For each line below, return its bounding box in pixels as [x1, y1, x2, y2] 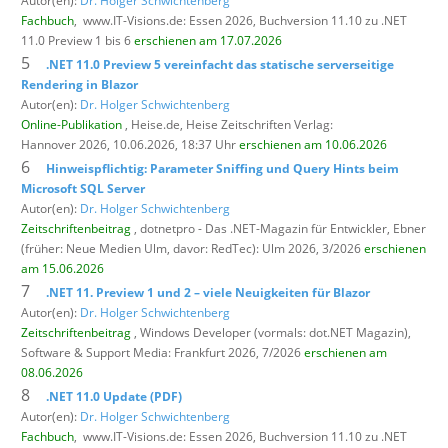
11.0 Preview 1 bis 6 [21, 31, 134, 49]
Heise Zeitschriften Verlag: [186, 115, 333, 133]
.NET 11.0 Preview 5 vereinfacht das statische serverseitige [46, 55, 394, 73]
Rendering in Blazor [21, 75, 138, 93]
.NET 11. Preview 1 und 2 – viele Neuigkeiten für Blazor [46, 283, 370, 301]
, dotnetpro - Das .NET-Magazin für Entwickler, [131, 219, 393, 237]
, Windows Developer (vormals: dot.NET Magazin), [131, 323, 411, 341]
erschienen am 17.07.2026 [134, 31, 282, 49]
